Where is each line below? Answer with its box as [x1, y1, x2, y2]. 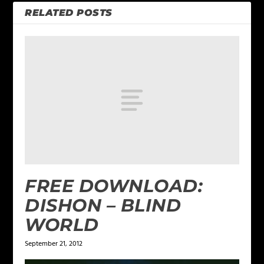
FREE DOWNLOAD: [25, 174, 203, 197]
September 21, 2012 [25, 237, 83, 250]
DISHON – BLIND [25, 194, 181, 216]
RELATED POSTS [25, 7, 113, 19]
